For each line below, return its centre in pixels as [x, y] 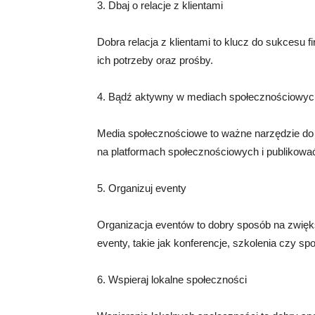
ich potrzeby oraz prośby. [155, 60]
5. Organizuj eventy [142, 188]
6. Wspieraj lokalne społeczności [172, 279]
